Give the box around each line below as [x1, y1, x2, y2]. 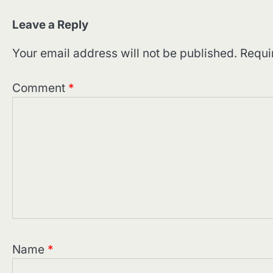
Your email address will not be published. [12, 46, 237, 61]
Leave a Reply [12, 18, 88, 32]
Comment [12, 81, 68, 96]
